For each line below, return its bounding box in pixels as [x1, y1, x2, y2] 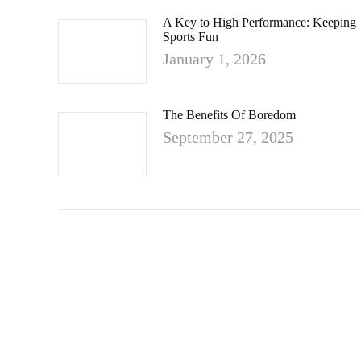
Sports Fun [163, 30, 218, 44]
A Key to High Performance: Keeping [163, 15, 356, 29]
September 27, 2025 [163, 128, 293, 146]
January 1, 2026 [163, 50, 266, 68]
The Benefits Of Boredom [163, 108, 296, 122]
